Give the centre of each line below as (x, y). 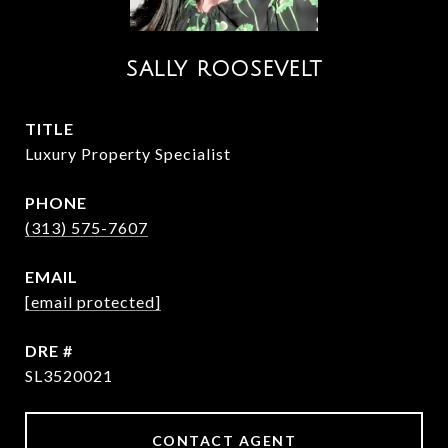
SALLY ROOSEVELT (224, 69)
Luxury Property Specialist (128, 153)
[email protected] (93, 301)
